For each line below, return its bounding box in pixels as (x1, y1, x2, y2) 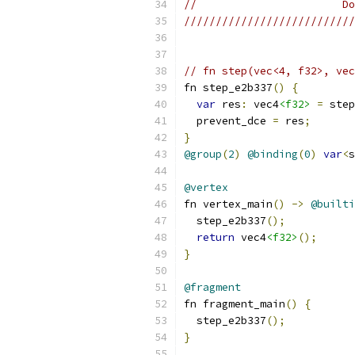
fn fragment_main (184, 297, 285, 311)
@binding (247, 147, 298, 161)
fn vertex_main (184, 197, 273, 211)
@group (184, 147, 222, 161)
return (197, 231, 235, 244)
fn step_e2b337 (184, 81, 273, 94)
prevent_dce (184, 114, 273, 128)
